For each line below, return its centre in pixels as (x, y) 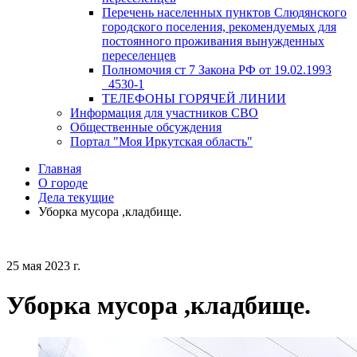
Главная (60, 169)
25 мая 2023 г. (43, 266)
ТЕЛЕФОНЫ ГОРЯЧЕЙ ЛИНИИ (194, 99)
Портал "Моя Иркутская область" (161, 142)
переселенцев (139, 56)
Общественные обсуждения (146, 127)
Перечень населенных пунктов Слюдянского (224, 13)
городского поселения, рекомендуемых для (219, 27)
